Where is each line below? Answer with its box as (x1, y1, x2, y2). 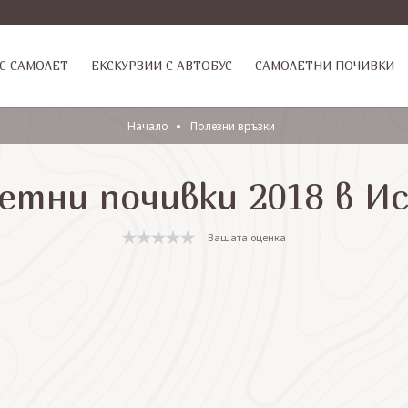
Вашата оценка (208, 229, 286, 244)
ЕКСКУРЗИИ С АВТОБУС (91, 58, 232, 73)
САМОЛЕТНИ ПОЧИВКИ (255, 58, 394, 73)
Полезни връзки (190, 118, 275, 134)
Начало (127, 118, 168, 134)
